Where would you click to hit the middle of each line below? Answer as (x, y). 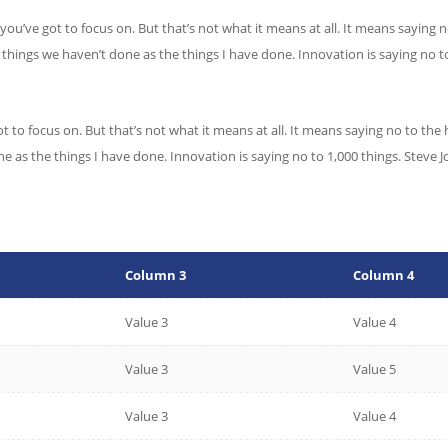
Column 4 (383, 275)
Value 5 (374, 369)
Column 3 (155, 275)
